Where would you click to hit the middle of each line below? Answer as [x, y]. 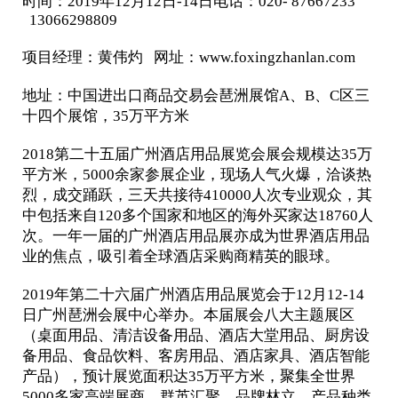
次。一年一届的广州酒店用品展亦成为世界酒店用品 [195, 236]
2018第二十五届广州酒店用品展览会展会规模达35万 [197, 154]
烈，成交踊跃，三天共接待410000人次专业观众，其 [197, 195]
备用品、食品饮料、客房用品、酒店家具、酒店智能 [195, 356]
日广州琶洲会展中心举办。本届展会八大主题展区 [188, 315]
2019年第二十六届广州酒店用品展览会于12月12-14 [193, 295]
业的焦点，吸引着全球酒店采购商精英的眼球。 [180, 256]
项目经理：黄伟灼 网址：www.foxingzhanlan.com [188, 57]
